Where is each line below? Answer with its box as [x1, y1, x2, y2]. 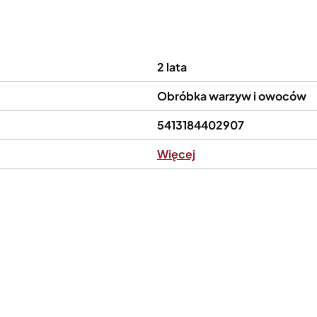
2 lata [157, 59, 187, 74]
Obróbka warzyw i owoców [157, 88, 306, 103]
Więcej [157, 146, 195, 161]
